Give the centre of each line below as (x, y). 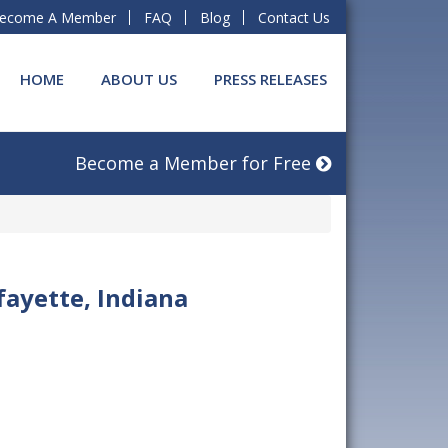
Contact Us (294, 17)
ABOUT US (139, 79)
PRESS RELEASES (270, 79)
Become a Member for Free (195, 162)
